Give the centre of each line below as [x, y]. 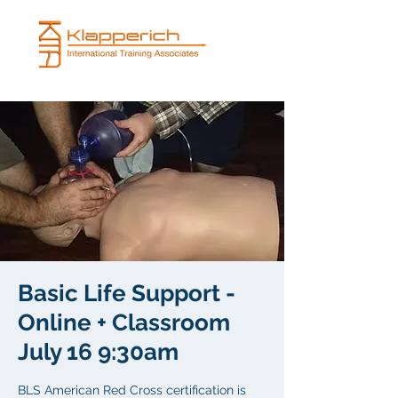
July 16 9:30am [98, 352]
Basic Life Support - [127, 293]
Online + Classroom [124, 322]
